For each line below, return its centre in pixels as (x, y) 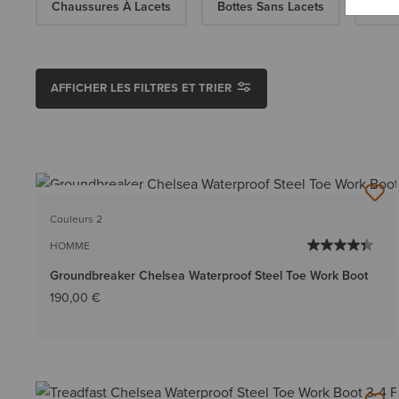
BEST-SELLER (94, 198)
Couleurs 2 (76, 219)
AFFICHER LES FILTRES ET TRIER (142, 88)
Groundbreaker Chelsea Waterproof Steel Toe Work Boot (209, 276)
